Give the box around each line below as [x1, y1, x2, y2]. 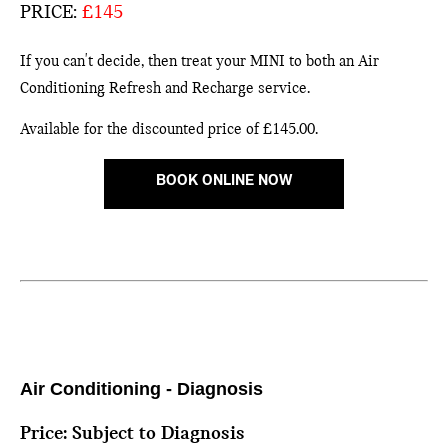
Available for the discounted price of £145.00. [20, 121, 318, 138]
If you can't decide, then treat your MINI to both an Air [20, 53, 379, 70]
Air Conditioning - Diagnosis [20, 378, 263, 399]
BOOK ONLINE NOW [156, 173, 292, 190]
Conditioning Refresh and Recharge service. [20, 80, 310, 97]
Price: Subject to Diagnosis [20, 423, 245, 444]
